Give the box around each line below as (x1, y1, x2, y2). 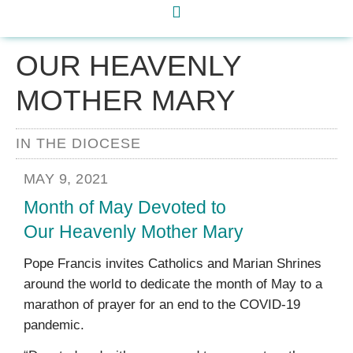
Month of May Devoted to (24, 197, 226, 218)
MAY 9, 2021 (24, 171, 109, 187)
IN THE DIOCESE (16, 136, 141, 151)
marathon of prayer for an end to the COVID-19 (24, 297, 300, 313)
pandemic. (24, 318, 84, 333)
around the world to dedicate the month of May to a (24, 277, 322, 292)
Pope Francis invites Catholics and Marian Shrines (24, 256, 321, 272)
